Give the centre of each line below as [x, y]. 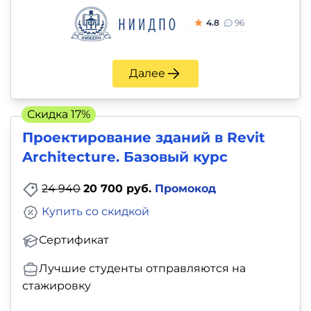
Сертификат [74, 239]
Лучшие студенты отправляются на [142, 268]
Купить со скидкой [95, 212]
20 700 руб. [119, 189]
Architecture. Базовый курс [125, 157]
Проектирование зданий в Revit [144, 138]
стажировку [57, 285]
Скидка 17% [59, 115]
